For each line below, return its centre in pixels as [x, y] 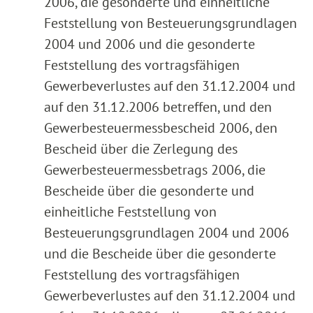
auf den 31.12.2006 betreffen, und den [158, 107]
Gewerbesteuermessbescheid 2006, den [161, 128]
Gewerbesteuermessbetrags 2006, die [155, 169]
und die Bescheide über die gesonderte [160, 253]
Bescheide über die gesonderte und [149, 190]
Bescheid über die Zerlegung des [141, 148]
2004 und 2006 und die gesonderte [150, 44]
